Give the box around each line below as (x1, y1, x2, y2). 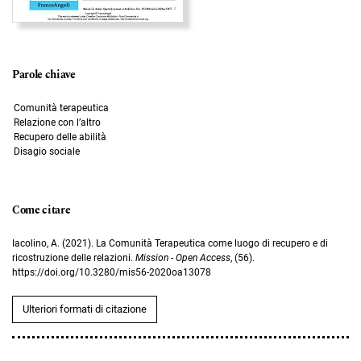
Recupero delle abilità (13, 131, 106, 143)
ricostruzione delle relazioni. (12, 251, 135, 263)
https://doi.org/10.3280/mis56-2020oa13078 (12, 266, 211, 278)
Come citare (12, 201, 71, 218)
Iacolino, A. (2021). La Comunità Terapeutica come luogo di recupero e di (12, 237, 328, 249)
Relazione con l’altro (13, 116, 101, 128)
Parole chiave (12, 66, 76, 83)
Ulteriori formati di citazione (23, 302, 147, 315)
